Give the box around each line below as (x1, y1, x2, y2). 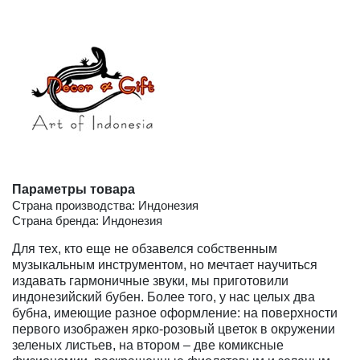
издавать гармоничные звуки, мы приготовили (12, 273, 288, 288)
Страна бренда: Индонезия (12, 213, 162, 227)
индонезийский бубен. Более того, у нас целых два (12, 289, 315, 304)
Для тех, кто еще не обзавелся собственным (12, 241, 277, 256)
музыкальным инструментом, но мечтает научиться (12, 257, 317, 272)
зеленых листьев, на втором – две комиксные (12, 337, 284, 352)
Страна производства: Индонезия (12, 198, 198, 212)
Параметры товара (12, 182, 135, 196)
